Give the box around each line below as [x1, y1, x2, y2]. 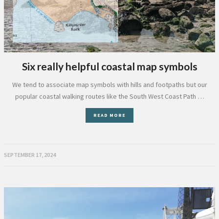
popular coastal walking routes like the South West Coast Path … [15, 91, 204, 101]
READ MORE [93, 111, 126, 118]
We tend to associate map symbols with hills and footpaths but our [12, 80, 207, 89]
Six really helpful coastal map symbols [22, 60, 197, 72]
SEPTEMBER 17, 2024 [4, 151, 56, 158]
